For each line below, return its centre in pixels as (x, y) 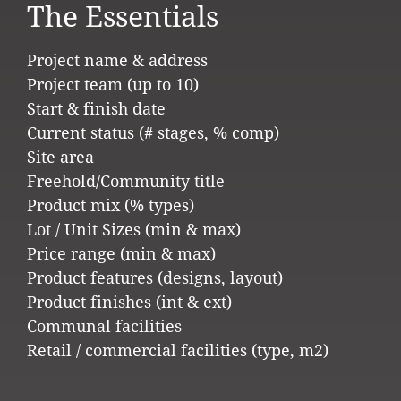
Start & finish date (96, 109)
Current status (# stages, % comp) (153, 133)
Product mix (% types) (111, 206)
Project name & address (117, 61)
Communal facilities (104, 327)
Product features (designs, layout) (155, 278)
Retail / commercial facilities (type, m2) (178, 351)
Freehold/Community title (126, 182)
